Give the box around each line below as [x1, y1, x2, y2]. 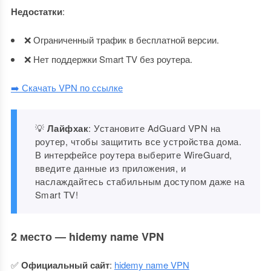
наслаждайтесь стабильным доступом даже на [34, 175, 245, 188]
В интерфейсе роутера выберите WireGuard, [34, 148, 232, 161]
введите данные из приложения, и [34, 162, 186, 174]
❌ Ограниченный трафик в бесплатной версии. [24, 33, 219, 46]
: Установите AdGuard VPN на [88, 122, 221, 134]
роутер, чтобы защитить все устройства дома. [34, 135, 242, 148]
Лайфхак [47, 122, 89, 135]
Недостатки [10, 5, 62, 18]
